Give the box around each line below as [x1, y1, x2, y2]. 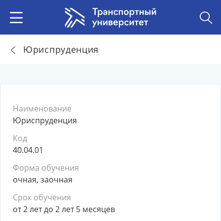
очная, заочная [13, 174, 73, 185]
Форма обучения [13, 162, 79, 173]
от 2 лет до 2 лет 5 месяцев [13, 204, 115, 215]
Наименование [13, 103, 72, 114]
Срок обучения [13, 192, 71, 203]
